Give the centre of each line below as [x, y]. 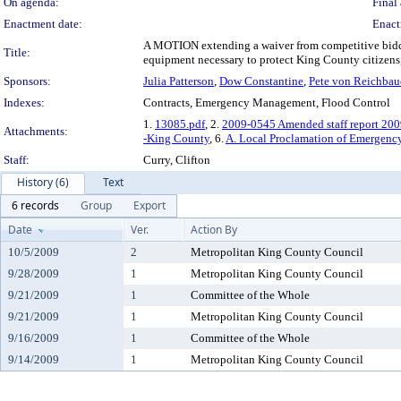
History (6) [43, 182]
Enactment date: [43, 24]
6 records [35, 205]
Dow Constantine [261, 81]
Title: [17, 52]
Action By [214, 230]
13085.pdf [180, 124]
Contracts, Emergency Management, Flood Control [267, 102]
